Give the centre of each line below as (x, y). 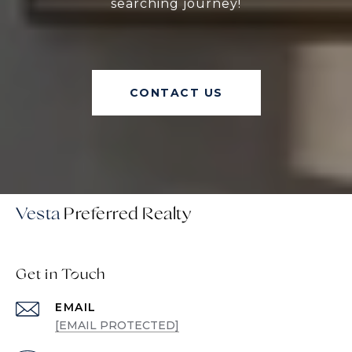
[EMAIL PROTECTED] (117, 326)
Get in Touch (60, 275)
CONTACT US (176, 93)
